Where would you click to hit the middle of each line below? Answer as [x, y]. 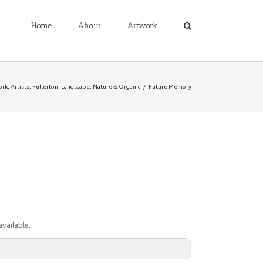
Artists [20, 87]
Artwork [142, 25]
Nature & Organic [117, 87]
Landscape [75, 87]
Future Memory [170, 87]
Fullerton [45, 87]
